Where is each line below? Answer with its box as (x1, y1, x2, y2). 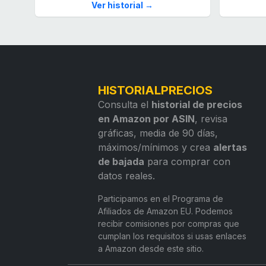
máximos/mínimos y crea (98, 141, 214, 154)
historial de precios (151, 99, 243, 111)
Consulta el (98, 99, 152, 111)
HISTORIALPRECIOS (98, 83, 213, 98)
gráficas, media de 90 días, (98, 127, 218, 140)
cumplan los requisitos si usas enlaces (98, 231, 247, 242)
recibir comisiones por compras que (98, 218, 240, 229)
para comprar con (144, 156, 231, 168)
